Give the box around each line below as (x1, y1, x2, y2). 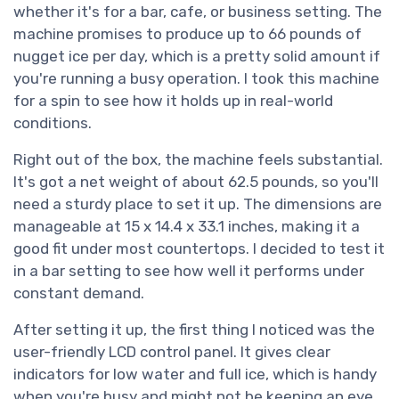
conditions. (13, 114, 92, 133)
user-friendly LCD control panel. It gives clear (13, 343, 330, 362)
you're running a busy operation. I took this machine (13, 69, 379, 88)
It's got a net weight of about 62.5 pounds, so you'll (13, 173, 379, 191)
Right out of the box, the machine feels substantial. (13, 151, 383, 169)
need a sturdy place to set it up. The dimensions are (13, 195, 382, 214)
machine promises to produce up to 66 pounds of (13, 25, 362, 44)
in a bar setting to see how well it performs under (13, 262, 364, 281)
